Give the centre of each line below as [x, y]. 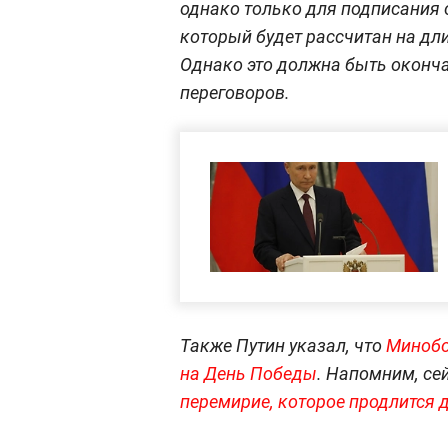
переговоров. [235, 92]
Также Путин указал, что [283, 345]
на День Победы [248, 373]
